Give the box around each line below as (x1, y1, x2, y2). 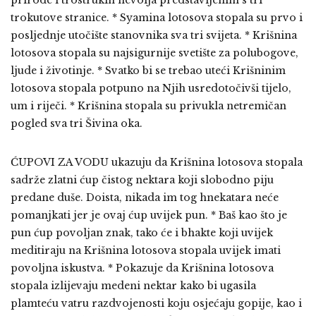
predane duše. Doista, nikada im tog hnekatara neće (11, 190, 279, 204)
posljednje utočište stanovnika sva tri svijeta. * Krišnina (11, 28, 297, 42)
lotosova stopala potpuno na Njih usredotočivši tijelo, (11, 81, 291, 95)
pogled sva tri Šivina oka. (11, 116, 142, 130)
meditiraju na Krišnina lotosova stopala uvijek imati (11, 243, 281, 257)
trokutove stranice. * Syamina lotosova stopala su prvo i (11, 11, 303, 24)
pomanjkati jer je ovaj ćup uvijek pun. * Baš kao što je (11, 208, 287, 221)
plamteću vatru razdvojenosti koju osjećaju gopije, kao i (11, 296, 302, 310)
